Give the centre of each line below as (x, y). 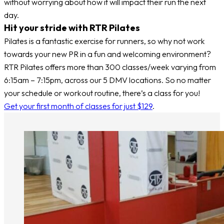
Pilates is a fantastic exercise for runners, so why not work (104, 41)
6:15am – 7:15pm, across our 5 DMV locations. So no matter (107, 80)
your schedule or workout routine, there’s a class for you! (102, 93)
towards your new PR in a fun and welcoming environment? (107, 54)
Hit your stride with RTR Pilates (72, 28)
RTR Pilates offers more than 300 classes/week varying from (110, 67)
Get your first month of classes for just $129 (78, 106)
